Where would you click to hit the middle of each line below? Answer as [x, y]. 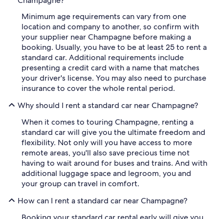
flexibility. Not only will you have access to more [107, 142]
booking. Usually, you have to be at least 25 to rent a [114, 47]
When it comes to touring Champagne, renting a [108, 122]
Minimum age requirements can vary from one [104, 16]
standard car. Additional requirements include [103, 57]
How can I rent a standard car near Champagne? [102, 200]
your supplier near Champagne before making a [106, 37]
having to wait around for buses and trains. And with [114, 163]
